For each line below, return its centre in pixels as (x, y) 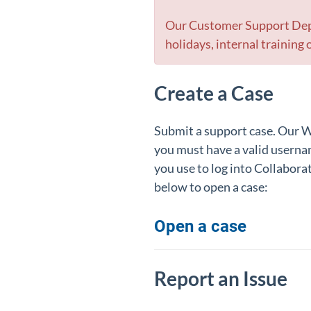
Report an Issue (222, 278)
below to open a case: (211, 187)
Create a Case (214, 93)
